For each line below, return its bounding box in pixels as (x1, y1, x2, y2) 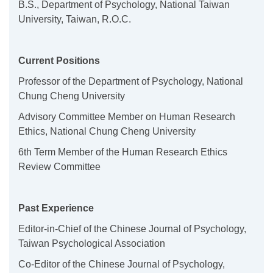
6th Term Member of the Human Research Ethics (18, 146, 227, 157)
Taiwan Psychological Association (18, 238, 165, 249)
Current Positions (18, 55, 100, 66)
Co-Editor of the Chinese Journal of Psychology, (18, 258, 225, 269)
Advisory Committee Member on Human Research (18, 111, 235, 122)
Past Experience (18, 202, 94, 213)
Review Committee (18, 161, 101, 172)
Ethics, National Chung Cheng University (18, 126, 196, 136)
